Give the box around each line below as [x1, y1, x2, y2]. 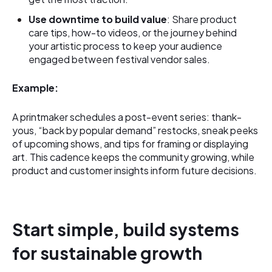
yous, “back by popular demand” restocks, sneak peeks [12, 123, 258, 137]
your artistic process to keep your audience [29, 39, 223, 52]
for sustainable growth [12, 242, 202, 264]
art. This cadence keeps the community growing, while [12, 150, 254, 163]
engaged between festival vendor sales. [29, 52, 211, 66]
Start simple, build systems [12, 219, 239, 240]
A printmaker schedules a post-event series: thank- [12, 110, 242, 123]
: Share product [167, 12, 237, 25]
